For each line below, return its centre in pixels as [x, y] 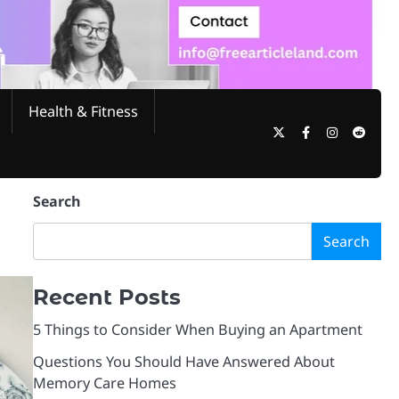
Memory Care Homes [104, 383]
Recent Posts [106, 297]
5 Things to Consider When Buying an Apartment [197, 329]
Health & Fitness [83, 111]
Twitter [305, 131]
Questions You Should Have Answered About [183, 361]
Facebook [338, 131]
